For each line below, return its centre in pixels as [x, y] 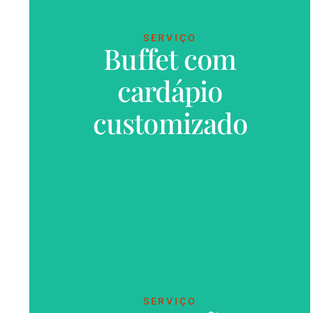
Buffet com [170, 59]
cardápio [170, 91]
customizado [170, 123]
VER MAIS [170, 86]
